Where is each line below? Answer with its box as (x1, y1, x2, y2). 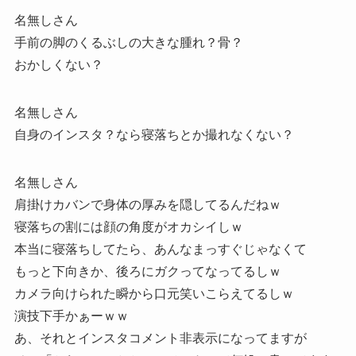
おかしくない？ (14, 58, 103, 72)
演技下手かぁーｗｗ (14, 309, 129, 323)
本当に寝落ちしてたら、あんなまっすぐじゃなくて (14, 242, 307, 257)
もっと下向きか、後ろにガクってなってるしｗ (14, 265, 281, 279)
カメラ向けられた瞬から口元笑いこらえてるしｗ (14, 287, 294, 301)
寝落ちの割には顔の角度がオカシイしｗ (14, 220, 243, 234)
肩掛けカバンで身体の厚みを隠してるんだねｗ (14, 198, 281, 212)
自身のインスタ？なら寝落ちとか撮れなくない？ (14, 128, 294, 142)
